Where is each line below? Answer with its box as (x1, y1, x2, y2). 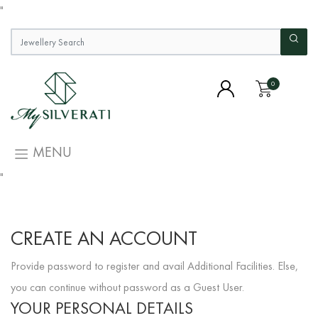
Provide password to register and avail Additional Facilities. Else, (11, 258, 298, 273)
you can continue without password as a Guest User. (11, 279, 244, 295)
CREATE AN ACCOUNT (11, 225, 197, 251)
